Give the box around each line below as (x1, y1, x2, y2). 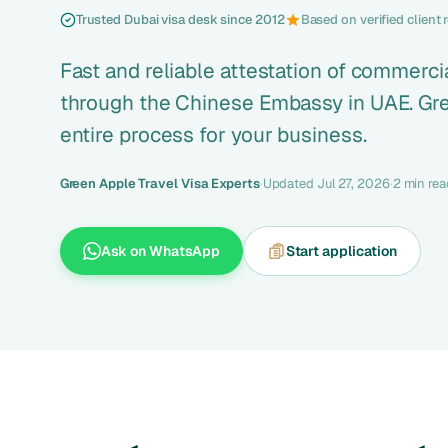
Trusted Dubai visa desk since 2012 (75, 11, 285, 29)
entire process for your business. (59, 120, 367, 148)
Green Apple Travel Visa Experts (59, 174, 260, 192)
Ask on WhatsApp (100, 241, 221, 260)
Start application (285, 241, 398, 260)
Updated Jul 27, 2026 (262, 174, 390, 192)
